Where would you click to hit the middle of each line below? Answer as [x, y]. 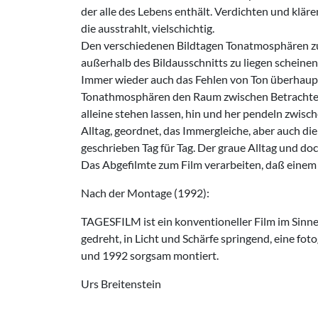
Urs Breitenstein [121, 284]
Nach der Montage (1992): [145, 193]
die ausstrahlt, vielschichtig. [148, 28]
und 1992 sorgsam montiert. [150, 255]
